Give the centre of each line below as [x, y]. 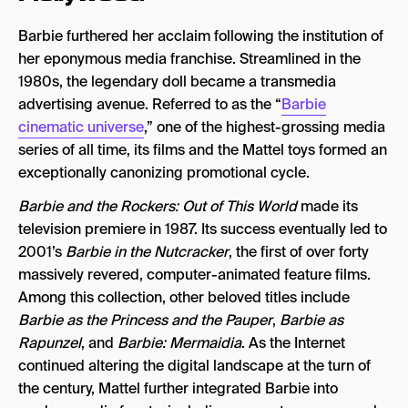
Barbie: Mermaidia [179, 342]
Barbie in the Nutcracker [147, 251]
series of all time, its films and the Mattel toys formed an [203, 149]
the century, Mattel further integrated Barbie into [178, 388]
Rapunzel [50, 342]
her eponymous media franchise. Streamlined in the [189, 58]
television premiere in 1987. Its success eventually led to [203, 229]
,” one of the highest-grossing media [265, 127]
